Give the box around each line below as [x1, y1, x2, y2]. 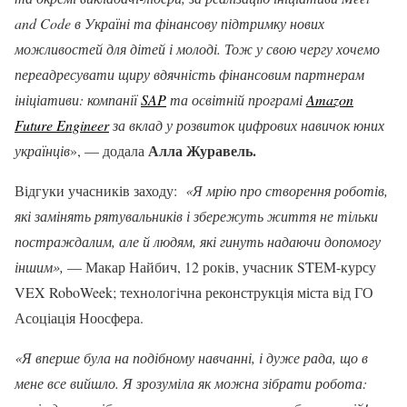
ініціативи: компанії [15, 90, 141, 109]
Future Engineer [15, 115, 109, 134]
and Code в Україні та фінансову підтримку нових [15, 14, 324, 33]
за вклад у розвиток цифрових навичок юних [109, 115, 384, 134]
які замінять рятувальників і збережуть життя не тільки [15, 206, 378, 225]
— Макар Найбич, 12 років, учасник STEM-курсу [64, 257, 376, 276]
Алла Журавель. [148, 140, 256, 161]
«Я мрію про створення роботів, [185, 181, 388, 200]
